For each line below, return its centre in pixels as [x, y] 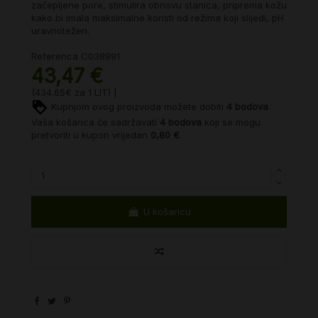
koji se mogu [231, 122]
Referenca [55, 56]
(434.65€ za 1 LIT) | [74, 93]
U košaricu [168, 211]
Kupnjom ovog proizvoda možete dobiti [137, 106]
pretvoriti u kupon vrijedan [91, 135]
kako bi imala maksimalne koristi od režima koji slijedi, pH [158, 17]
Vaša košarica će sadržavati [95, 122]
